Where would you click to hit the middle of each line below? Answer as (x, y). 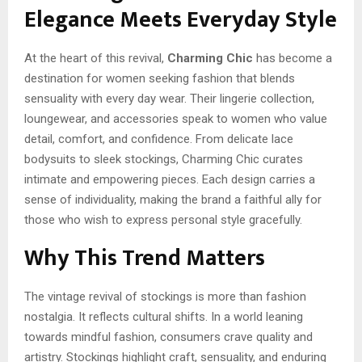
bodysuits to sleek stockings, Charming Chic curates (164, 160)
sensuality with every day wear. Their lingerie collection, (169, 99)
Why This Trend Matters (145, 259)
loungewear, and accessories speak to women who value (176, 119)
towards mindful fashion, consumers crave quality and (168, 337)
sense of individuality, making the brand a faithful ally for (173, 200)
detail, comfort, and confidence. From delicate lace (159, 139)
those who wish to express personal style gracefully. (163, 220)
